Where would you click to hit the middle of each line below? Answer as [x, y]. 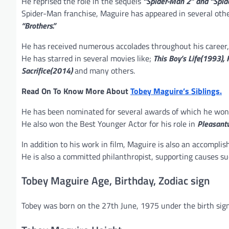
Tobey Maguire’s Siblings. [176, 91]
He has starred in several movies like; [87, 58]
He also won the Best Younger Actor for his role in [109, 123]
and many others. [104, 70]
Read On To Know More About [76, 91]
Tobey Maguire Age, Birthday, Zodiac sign [116, 181]
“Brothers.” [39, 25]
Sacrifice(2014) [47, 70]
